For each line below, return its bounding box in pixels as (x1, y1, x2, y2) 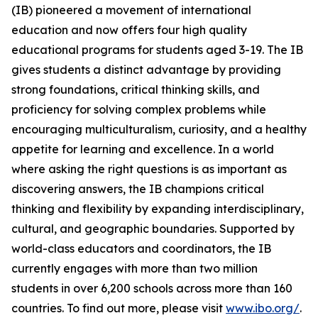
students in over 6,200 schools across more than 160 (11, 281, 292, 295)
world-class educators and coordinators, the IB (11, 241, 271, 256)
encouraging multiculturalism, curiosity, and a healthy (11, 122, 307, 136)
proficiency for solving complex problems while (11, 102, 266, 116)
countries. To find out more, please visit (11, 301, 226, 315)
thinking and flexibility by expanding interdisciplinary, (11, 202, 304, 216)
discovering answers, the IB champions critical (11, 182, 264, 196)
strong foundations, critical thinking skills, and (11, 82, 260, 97)
